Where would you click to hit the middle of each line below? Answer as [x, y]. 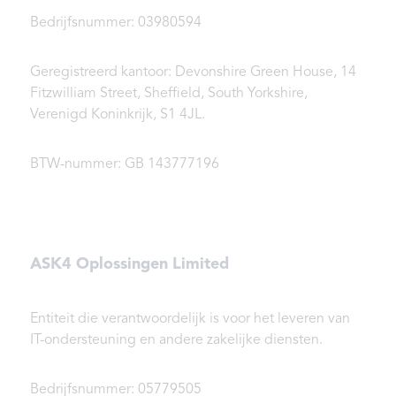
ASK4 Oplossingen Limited [129, 265]
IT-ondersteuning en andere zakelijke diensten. [176, 341]
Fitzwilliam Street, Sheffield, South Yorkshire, [169, 94]
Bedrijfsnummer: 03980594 [116, 23]
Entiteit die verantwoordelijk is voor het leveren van [190, 320]
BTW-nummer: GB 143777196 [125, 165]
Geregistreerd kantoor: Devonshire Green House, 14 [193, 73]
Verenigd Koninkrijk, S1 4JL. [118, 115]
